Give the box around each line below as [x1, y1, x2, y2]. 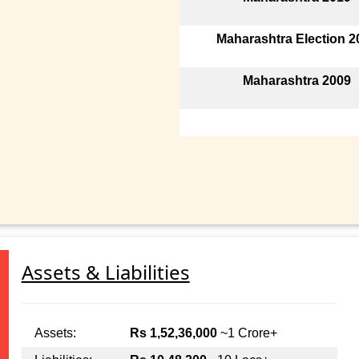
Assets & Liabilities [21, 259, 190, 286]
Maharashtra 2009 [243, 73, 352, 87]
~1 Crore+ [216, 326, 277, 341]
